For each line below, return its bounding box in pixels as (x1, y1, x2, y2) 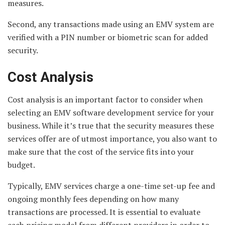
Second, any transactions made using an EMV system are (8, 18, 214, 30)
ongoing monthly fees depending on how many (8, 193, 179, 205)
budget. (8, 159, 35, 171)
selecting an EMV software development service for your (8, 107, 214, 119)
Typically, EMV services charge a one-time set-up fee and (8, 180, 215, 192)
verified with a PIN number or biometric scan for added (8, 31, 208, 43)
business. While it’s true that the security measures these (8, 120, 214, 132)
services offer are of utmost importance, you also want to (8, 133, 217, 145)
